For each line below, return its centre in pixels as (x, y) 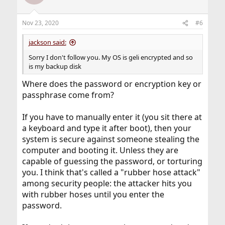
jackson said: (47, 42)
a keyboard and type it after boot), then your (106, 128)
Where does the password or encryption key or (111, 84)
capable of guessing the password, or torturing (112, 161)
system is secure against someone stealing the (110, 139)
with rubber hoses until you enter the (93, 194)
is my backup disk (55, 66)
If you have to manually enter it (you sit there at (112, 117)
